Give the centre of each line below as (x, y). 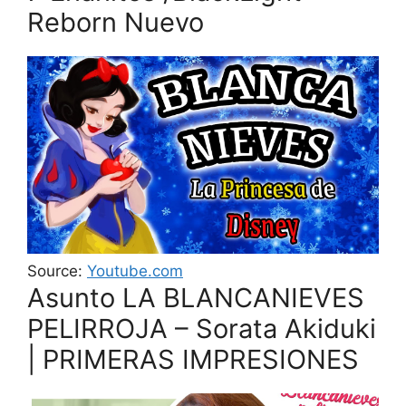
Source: (57, 271)
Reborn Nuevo (116, 22)
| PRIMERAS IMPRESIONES (193, 359)
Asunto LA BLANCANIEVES (196, 297)
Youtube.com (135, 271)
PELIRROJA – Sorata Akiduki (202, 328)
